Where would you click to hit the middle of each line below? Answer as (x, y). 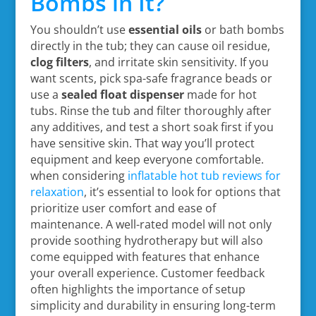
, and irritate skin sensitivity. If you (178, 62)
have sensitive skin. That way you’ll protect (142, 143)
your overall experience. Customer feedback (147, 273)
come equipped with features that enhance (145, 256)
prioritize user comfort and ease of (123, 208)
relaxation (57, 192)
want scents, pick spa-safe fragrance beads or (151, 78)
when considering (79, 175)
